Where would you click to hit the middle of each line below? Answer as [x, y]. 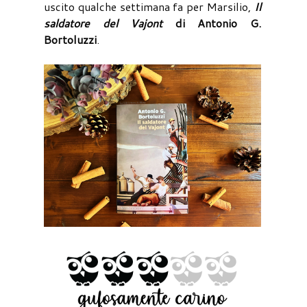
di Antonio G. [212, 23]
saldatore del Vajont [103, 23]
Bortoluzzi [70, 39]
